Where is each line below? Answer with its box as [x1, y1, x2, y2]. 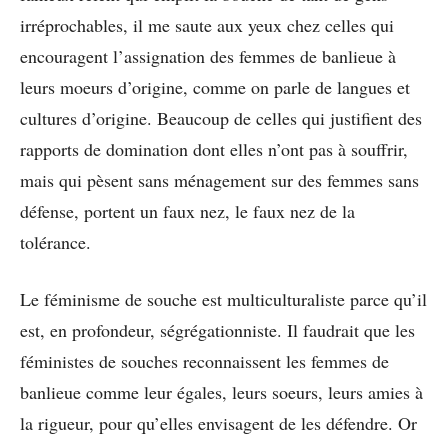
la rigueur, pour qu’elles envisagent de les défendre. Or [20, 410, 417, 435]
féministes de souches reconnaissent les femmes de [20, 348, 389, 373]
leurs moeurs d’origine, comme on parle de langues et [20, 74, 410, 99]
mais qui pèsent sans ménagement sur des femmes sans [20, 167, 419, 192]
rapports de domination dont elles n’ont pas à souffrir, [20, 136, 408, 161]
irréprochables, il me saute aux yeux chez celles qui [20, 12, 394, 37]
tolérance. [20, 229, 91, 254]
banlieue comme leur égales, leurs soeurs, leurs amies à [20, 379, 423, 404]
